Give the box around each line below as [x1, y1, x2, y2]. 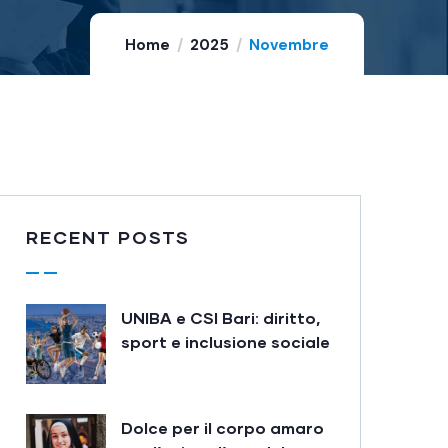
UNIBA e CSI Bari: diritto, [121, 308, 320, 327]
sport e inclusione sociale [121, 332, 330, 351]
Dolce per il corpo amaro [121, 418, 324, 437]
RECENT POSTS [26, 226, 190, 248]
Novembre [249, 35, 329, 55]
